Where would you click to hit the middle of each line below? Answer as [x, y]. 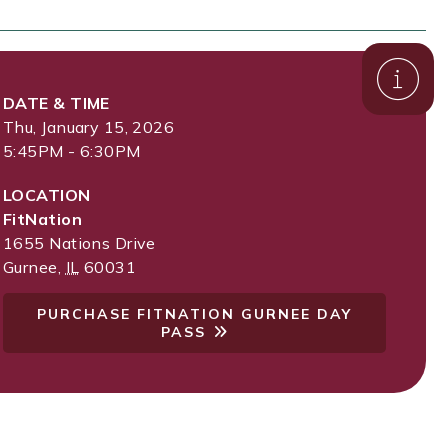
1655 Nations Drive [79, 243]
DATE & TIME [56, 103]
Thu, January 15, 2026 [89, 127]
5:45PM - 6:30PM [72, 151]
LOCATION [47, 195]
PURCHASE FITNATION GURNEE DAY [194, 314]
